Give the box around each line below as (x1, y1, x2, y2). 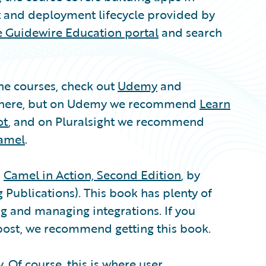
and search (159, 23, 222, 41)
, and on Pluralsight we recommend (8, 112, 204, 130)
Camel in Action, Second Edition (4, 166, 181, 183)
